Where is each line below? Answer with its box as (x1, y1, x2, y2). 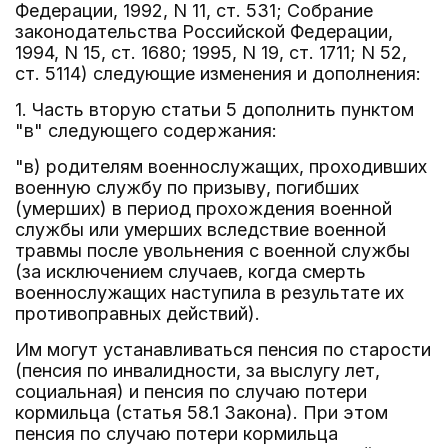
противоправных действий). (15, 303, 260, 324)
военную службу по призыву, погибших (15, 177, 359, 198)
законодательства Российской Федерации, (15, 21, 393, 42)
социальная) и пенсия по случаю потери (15, 381, 367, 402)
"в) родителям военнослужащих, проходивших (15, 156, 427, 177)
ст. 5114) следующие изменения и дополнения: (15, 63, 421, 84)
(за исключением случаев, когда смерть (15, 261, 366, 282)
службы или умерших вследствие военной (15, 219, 386, 240)
